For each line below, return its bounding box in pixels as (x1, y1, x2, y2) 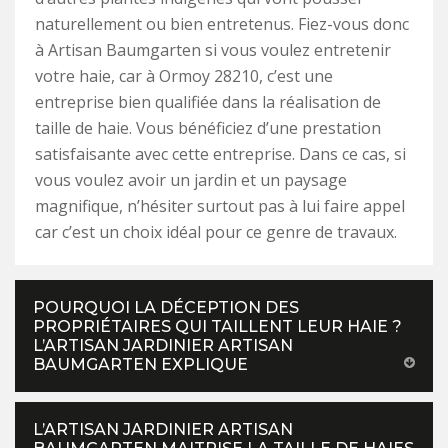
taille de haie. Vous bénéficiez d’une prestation (35, 116, 381, 139)
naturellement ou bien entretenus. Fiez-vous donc (35, 12, 409, 35)
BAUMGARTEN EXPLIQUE (33, 354, 248, 374)
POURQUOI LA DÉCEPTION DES (33, 297, 299, 317)
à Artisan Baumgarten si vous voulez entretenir (35, 38, 391, 61)
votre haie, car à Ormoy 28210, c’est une (35, 64, 333, 87)
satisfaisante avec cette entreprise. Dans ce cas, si (35, 142, 406, 165)
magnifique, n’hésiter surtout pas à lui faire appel (35, 194, 405, 217)
